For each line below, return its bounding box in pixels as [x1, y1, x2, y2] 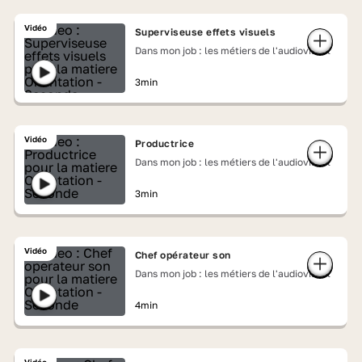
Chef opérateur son [134, 249, 231, 261]
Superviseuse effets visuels [134, 26, 276, 38]
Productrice [134, 137, 195, 149]
